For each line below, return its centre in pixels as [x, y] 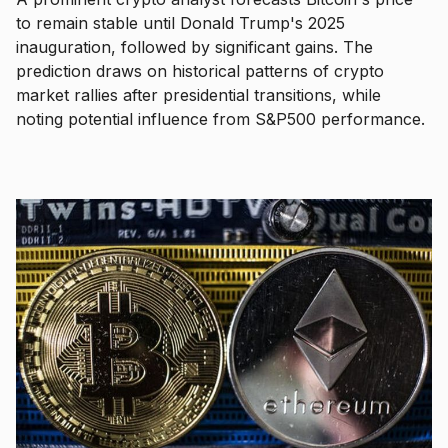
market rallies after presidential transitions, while [198, 94]
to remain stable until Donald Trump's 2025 [180, 22]
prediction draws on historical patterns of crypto [200, 70]
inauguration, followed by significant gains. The [194, 46]
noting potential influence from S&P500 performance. [220, 118]
